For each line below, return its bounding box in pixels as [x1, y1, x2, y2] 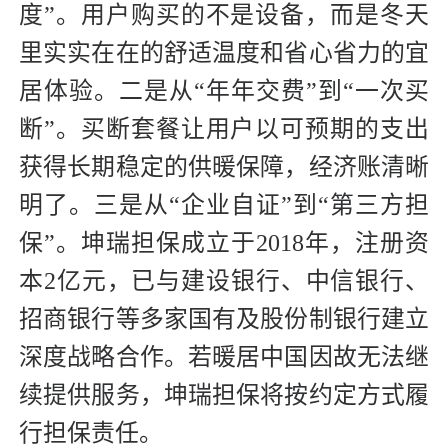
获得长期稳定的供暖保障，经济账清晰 [19, 154, 429, 181]
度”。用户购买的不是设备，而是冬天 [19, 2, 429, 29]
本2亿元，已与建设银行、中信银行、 [19, 268, 429, 295]
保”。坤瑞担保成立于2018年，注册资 [19, 230, 429, 257]
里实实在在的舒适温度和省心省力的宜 [19, 40, 429, 67]
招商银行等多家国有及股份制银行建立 [19, 306, 429, 333]
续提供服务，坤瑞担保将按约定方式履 [19, 382, 429, 409]
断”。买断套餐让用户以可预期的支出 [19, 116, 429, 143]
